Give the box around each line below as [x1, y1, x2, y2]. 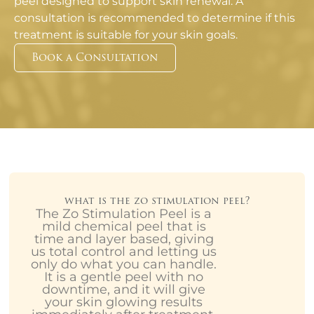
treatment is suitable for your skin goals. [14, 28, 238, 42]
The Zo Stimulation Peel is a [36, 206, 212, 222]
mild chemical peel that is [41, 219, 206, 235]
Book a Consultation [32, 48, 158, 66]
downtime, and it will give [42, 282, 205, 298]
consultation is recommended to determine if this [14, 11, 295, 25]
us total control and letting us [31, 244, 217, 260]
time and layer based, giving [34, 231, 214, 247]
